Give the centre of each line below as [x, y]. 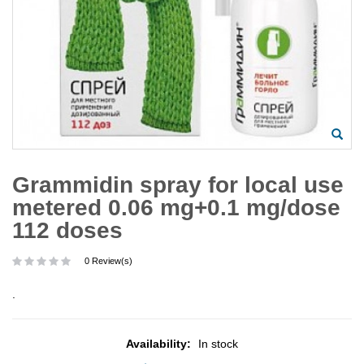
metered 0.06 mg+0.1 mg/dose [176, 208]
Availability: [160, 344]
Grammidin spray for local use [178, 185]
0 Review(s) [108, 261]
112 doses [67, 231]
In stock [218, 344]
